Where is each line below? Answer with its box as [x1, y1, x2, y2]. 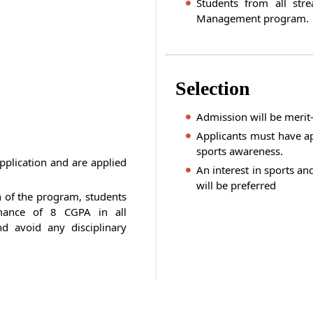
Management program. [196, 11, 309, 25]
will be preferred [196, 178, 276, 192]
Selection [175, 78, 250, 99]
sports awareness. [196, 144, 283, 158]
